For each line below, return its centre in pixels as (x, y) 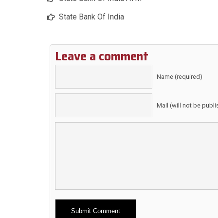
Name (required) (180, 77)
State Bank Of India (91, 17)
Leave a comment (102, 57)
